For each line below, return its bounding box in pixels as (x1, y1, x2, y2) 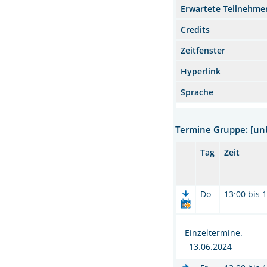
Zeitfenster (181, 45, 226, 56)
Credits (181, 24, 210, 35)
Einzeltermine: (185, 227, 243, 238)
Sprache (181, 86, 214, 98)
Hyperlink (181, 66, 221, 77)
